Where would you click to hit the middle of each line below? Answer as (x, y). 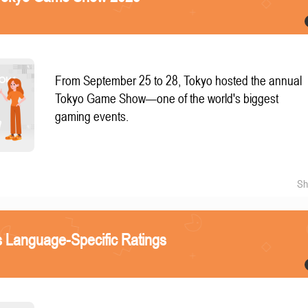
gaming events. (92, 117)
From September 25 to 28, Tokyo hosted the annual (179, 81)
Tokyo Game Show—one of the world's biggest (167, 99)
